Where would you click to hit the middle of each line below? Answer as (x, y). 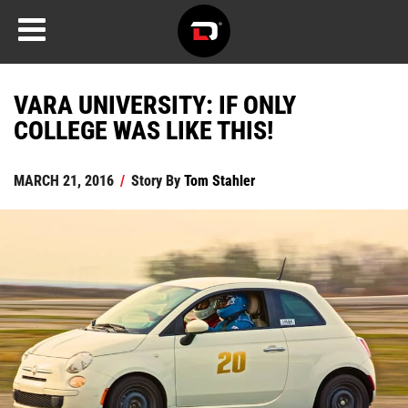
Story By (156, 180)
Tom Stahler (219, 180)
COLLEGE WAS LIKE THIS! (143, 129)
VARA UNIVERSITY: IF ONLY (155, 104)
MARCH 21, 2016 (64, 180)
